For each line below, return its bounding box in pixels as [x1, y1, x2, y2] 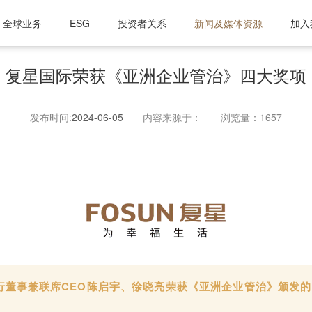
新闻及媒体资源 [194, 16, 263, 30]
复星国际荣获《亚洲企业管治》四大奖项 [6, 63, 306, 88]
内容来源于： [143, 109, 201, 124]
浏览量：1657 [221, 109, 282, 124]
